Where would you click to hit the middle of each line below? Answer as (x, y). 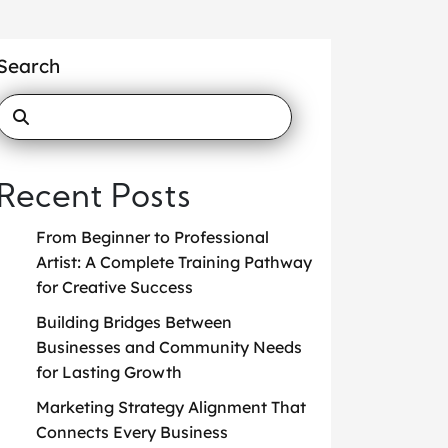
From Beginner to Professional (152, 237)
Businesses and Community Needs (169, 347)
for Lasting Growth (109, 372)
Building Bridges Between (134, 322)
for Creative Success (114, 287)
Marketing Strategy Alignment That (171, 407)
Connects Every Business (132, 432)
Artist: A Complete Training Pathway (174, 262)
